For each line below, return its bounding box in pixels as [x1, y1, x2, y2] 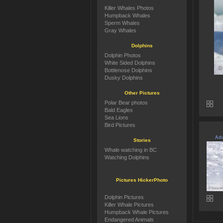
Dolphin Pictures [105, 194, 144, 200]
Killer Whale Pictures [105, 202, 154, 208]
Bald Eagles [105, 107, 133, 113]
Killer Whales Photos [105, 5, 154, 11]
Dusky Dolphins [105, 75, 143, 81]
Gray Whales [105, 27, 136, 33]
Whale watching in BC [105, 147, 157, 153]
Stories [133, 137, 151, 143]
